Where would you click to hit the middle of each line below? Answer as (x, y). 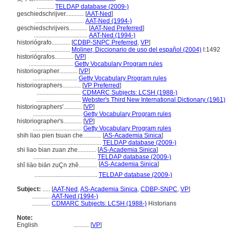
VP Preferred (102, 85)
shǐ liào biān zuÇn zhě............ (58, 165)
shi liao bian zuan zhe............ (57, 150)
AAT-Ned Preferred (117, 28)
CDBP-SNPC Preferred (105, 42)
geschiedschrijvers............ (53, 28)
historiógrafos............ (46, 57)
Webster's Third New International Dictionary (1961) (154, 100)
